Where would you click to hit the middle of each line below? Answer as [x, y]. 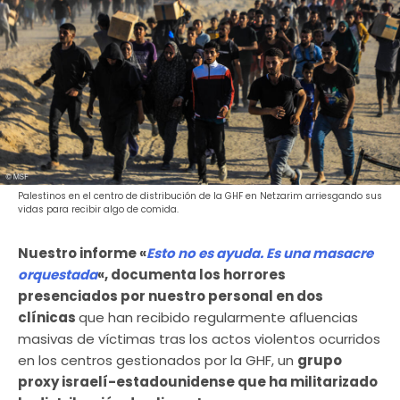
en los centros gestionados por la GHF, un [158, 361]
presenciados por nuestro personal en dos [171, 296]
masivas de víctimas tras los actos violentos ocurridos [199, 339]
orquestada [58, 275]
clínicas [48, 318]
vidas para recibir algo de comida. [98, 210]
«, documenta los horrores [192, 275]
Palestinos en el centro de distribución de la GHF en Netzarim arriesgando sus [200, 196]
